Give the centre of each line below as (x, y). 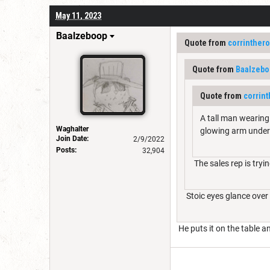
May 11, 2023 (78, 15)
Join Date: (72, 138)
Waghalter (72, 129)
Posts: (66, 150)
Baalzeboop (82, 36)
